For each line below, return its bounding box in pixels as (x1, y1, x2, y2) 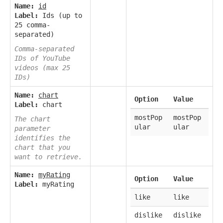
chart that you (14, 143, 70, 152)
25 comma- (14, 21, 50, 29)
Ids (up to (38, 11, 82, 20)
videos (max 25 (14, 64, 70, 72)
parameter (14, 124, 50, 133)
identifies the (14, 134, 70, 142)
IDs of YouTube (14, 54, 70, 63)
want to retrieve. (14, 153, 82, 161)
